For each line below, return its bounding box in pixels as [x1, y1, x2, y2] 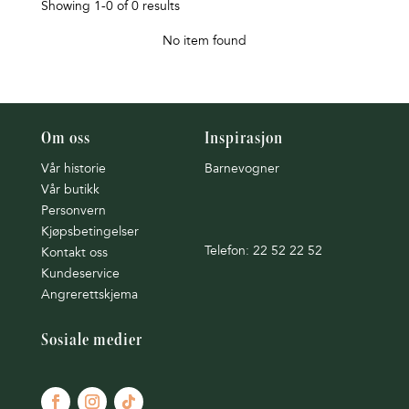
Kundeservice [40, 266, 120, 282]
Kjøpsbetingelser [40, 224, 139, 240]
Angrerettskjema [40, 287, 138, 303]
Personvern [40, 203, 106, 219]
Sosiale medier [40, 332, 142, 351]
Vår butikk [40, 182, 100, 198]
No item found [162, 33, 246, 49]
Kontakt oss [40, 245, 108, 261]
